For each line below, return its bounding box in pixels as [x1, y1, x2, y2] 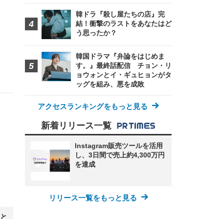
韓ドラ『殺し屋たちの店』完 [76, 10, 165, 18]
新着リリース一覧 [41, 121, 111, 131]
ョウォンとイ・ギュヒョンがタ [76, 71, 172, 79]
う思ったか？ [76, 29, 117, 37]
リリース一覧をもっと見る [48, 194, 137, 202]
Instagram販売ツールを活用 [75, 142, 163, 150]
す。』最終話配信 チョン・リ [76, 62, 172, 69]
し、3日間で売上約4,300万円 [75, 151, 165, 159]
